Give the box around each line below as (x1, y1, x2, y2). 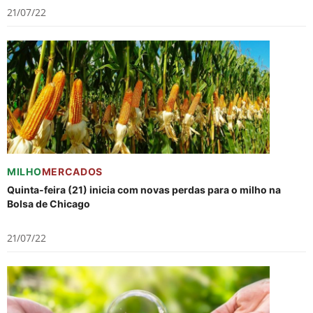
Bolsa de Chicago (7, 198, 90, 210)
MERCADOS (41, 166, 103, 177)
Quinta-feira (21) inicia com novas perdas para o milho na (7, 184, 281, 196)
